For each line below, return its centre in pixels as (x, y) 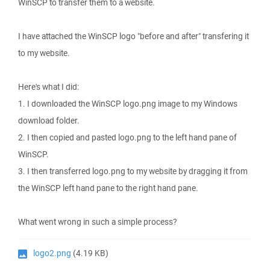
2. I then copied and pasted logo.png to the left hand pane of (127, 137)
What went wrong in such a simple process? (97, 222)
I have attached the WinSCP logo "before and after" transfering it (133, 36)
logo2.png (52, 253)
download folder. (49, 121)
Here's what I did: (49, 87)
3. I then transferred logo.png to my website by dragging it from (133, 171)
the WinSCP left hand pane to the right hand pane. (108, 188)
